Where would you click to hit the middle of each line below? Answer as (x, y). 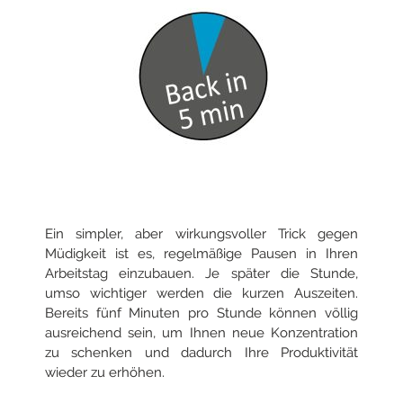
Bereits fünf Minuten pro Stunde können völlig (201, 313)
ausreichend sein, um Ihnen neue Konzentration (201, 332)
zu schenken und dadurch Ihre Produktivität (201, 352)
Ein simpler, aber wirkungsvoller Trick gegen (201, 233)
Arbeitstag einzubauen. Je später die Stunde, (201, 273)
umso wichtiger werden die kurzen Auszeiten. (201, 293)
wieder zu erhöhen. (108, 372)
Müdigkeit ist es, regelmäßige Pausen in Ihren (201, 253)
